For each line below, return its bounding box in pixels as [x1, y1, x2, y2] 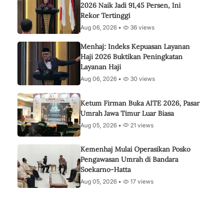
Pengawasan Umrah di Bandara [80, 155, 178, 164]
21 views [129, 121, 154, 129]
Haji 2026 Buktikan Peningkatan [80, 52, 183, 61]
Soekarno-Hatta [80, 165, 131, 174]
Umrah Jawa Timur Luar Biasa [80, 108, 174, 118]
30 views [129, 75, 155, 82]
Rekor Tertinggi [80, 11, 130, 20]
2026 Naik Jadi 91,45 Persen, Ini [80, 1, 181, 10]
